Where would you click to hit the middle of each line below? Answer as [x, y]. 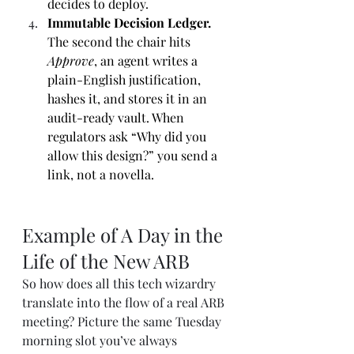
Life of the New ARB [108, 261]
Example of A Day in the [125, 235]
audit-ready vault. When [117, 117]
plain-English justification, [126, 79]
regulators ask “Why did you [128, 136]
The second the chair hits [121, 41]
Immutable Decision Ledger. [131, 23]
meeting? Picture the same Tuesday [123, 321]
